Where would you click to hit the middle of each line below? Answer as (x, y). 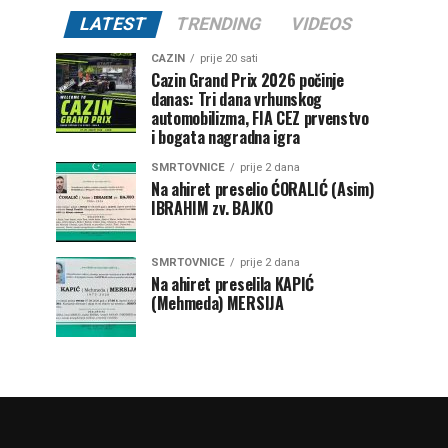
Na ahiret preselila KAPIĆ (232, 283)
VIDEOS (321, 23)
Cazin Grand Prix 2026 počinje (247, 79)
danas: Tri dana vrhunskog (236, 98)
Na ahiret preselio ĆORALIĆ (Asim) (262, 188)
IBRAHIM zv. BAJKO (212, 207)
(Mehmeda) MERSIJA (217, 302)
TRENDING (218, 23)
